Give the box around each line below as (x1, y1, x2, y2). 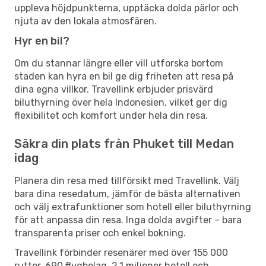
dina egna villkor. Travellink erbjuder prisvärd (14, 83, 213, 95)
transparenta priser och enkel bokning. (14, 227, 186, 239)
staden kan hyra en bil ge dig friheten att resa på (14, 70, 233, 82)
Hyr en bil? (14, 34, 69, 47)
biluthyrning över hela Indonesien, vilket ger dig (14, 96, 227, 108)
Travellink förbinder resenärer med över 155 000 (14, 246, 228, 258)
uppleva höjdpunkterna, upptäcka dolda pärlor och (14, 2, 239, 14)
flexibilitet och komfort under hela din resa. (14, 109, 208, 121)
